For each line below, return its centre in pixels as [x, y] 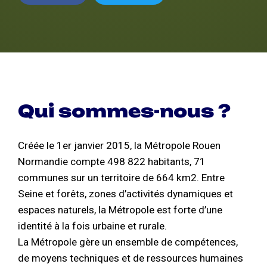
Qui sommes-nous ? [124, 111]
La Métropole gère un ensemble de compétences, [128, 242]
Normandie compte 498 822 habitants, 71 [112, 162]
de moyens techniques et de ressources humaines [131, 258]
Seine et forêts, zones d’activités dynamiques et [125, 194]
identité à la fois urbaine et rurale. [92, 226]
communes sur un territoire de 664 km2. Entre [121, 178]
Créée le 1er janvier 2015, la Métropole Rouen [119, 146]
